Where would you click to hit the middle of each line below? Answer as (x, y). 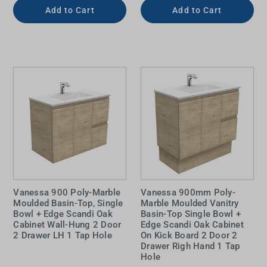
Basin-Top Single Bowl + (191, 214)
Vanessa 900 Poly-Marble (67, 193)
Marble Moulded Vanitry (190, 204)
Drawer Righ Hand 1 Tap (190, 246)
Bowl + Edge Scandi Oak (63, 214)
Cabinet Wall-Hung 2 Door (67, 225)
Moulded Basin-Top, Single (68, 204)
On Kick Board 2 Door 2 (189, 236)
